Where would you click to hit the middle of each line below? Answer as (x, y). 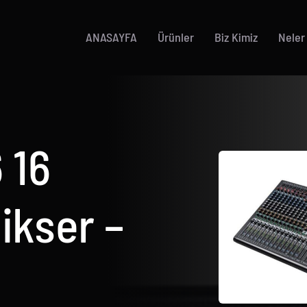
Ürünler (176, 37)
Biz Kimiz (236, 37)
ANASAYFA (112, 37)
